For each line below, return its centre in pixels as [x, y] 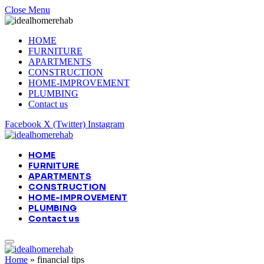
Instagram [106, 124]
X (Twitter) [65, 124]
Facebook [23, 124]
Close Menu [27, 10]
